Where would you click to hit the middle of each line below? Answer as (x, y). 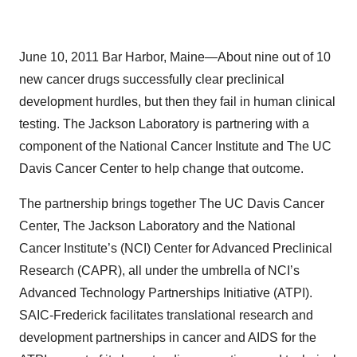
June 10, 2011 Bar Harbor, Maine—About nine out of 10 (175, 57)
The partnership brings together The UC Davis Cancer (172, 204)
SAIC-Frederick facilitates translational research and (166, 315)
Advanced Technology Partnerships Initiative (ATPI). (166, 293)
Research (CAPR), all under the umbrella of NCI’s (159, 271)
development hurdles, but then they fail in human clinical (177, 102)
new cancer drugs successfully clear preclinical (152, 79)
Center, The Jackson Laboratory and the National (157, 226)
